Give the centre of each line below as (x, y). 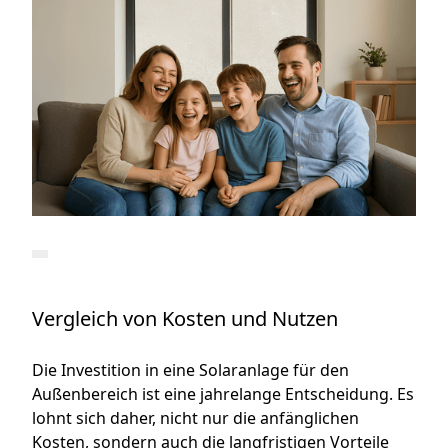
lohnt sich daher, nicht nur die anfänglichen (196, 418)
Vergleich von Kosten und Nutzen (185, 319)
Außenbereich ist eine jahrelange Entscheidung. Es (223, 394)
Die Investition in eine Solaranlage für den (191, 370)
